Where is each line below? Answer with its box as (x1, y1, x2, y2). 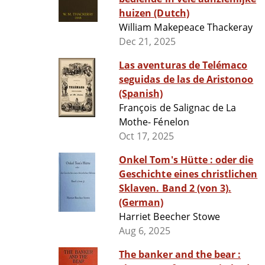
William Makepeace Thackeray (119, 21, 253, 34)
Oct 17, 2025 (119, 130, 174, 143)
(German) (119, 196, 164, 209)
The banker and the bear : (119, 248, 241, 261)
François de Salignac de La (119, 101, 237, 115)
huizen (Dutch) (119, 7, 189, 20)
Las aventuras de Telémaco (119, 59, 248, 72)
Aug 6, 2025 (119, 224, 170, 238)
